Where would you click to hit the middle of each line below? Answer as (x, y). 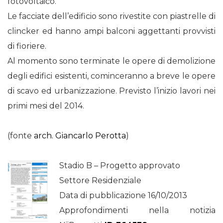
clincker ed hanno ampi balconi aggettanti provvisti (111, 31)
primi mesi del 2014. (46, 106)
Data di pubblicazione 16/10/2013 (123, 195)
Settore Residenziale (100, 180)
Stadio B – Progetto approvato (120, 166)
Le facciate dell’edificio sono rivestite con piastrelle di (111, 16)
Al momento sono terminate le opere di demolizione (111, 61)
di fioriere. (27, 46)
